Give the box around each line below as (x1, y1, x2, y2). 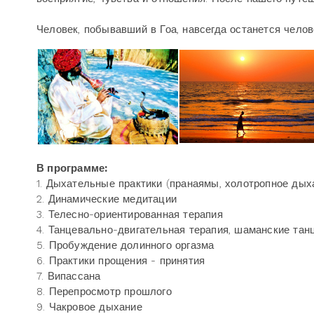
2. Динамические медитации (36, 193, 177, 205)
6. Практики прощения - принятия (36, 254, 205, 267)
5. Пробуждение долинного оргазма (36, 239, 214, 252)
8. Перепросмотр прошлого (36, 285, 172, 298)
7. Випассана (36, 270, 101, 282)
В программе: (36, 162, 108, 175)
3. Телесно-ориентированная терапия (36, 208, 223, 221)
